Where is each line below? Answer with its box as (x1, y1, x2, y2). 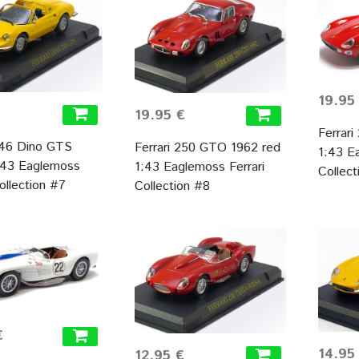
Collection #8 (134, 177, 210, 196)
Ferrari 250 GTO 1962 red (134, 139, 280, 158)
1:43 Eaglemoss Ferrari (134, 158, 264, 177)
